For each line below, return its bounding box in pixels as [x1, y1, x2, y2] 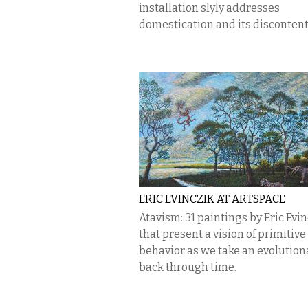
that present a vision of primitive [139, 228, 306, 241]
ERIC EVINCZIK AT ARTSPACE [139, 192, 285, 206]
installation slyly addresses [139, 1, 280, 14]
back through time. [139, 261, 236, 274]
